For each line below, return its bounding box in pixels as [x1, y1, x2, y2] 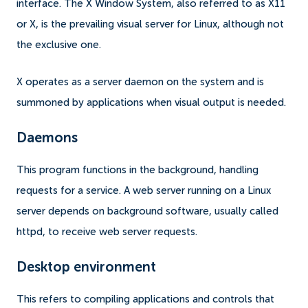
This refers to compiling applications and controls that [16, 294, 274, 305]
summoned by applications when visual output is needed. [16, 97, 286, 108]
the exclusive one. [16, 39, 104, 50]
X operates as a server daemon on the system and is [16, 76, 264, 87]
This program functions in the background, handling [16, 164, 258, 175]
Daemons [16, 131, 78, 146]
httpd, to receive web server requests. [16, 226, 197, 237]
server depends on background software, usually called [16, 206, 278, 217]
